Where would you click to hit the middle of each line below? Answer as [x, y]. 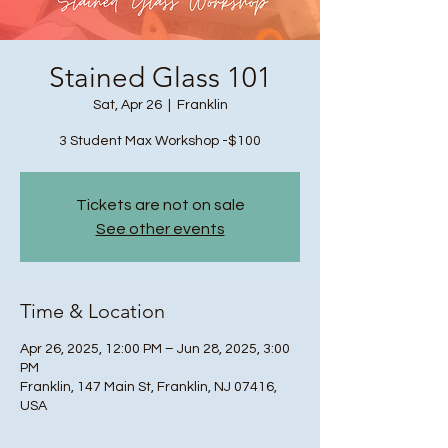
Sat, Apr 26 [127, 105]
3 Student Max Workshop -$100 [160, 141]
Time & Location [92, 311]
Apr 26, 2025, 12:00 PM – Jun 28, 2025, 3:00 [155, 349]
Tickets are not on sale [160, 205]
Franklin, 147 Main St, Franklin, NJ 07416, [148, 387]
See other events [160, 229]
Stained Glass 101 [160, 77]
